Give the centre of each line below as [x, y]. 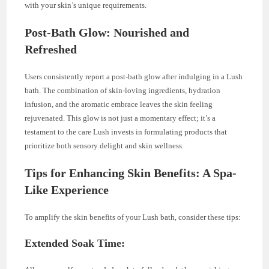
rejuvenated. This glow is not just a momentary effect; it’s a [120, 118]
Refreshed [51, 50]
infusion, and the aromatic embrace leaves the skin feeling [119, 104]
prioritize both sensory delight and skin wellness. [104, 146]
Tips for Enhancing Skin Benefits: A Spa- [131, 173]
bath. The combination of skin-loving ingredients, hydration [123, 91]
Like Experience [67, 190]
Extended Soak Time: [75, 243]
